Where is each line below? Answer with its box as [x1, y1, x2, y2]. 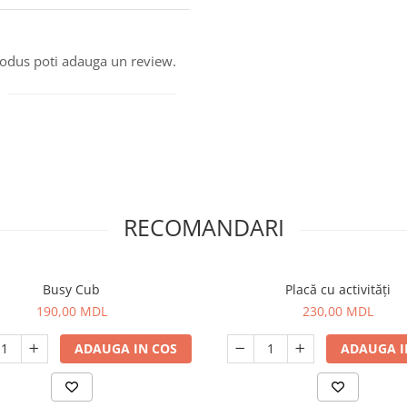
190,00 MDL [35, 303, 107, 320]
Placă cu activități [284, 281, 391, 298]
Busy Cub [43, 281, 100, 298]
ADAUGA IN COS [74, 340, 177, 357]
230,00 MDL [302, 303, 373, 320]
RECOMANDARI [123, 212, 284, 243]
